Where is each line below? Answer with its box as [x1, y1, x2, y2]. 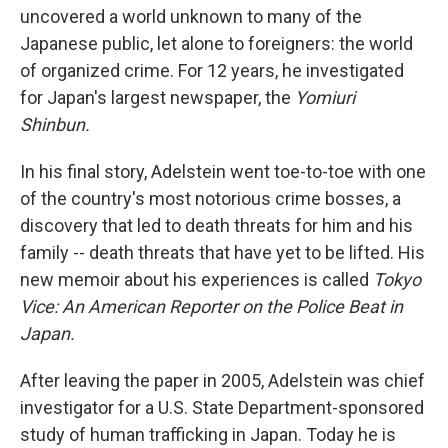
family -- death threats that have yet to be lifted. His [20, 242, 425, 263]
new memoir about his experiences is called [20, 269, 373, 290]
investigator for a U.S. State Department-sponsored [20, 397, 424, 418]
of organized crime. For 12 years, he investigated [20, 60, 404, 81]
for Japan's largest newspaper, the [20, 87, 295, 108]
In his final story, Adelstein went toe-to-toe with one [20, 161, 426, 182]
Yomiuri [295, 87, 355, 108]
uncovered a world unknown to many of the [20, 6, 362, 27]
